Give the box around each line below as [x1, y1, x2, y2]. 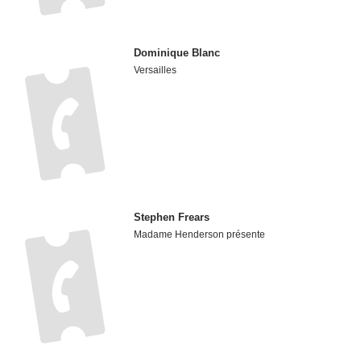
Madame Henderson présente [134, 228, 266, 240]
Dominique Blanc [134, 47, 221, 60]
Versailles [134, 64, 177, 77]
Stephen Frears [134, 210, 210, 223]
